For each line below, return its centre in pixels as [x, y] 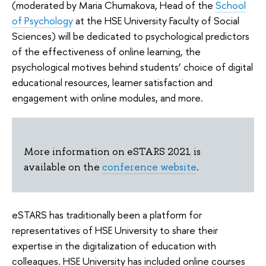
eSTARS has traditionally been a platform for [107, 215]
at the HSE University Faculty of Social [156, 20]
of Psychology [42, 20]
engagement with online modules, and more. [107, 97]
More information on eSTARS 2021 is [112, 151]
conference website [149, 167]
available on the [63, 167]
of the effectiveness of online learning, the [106, 51]
